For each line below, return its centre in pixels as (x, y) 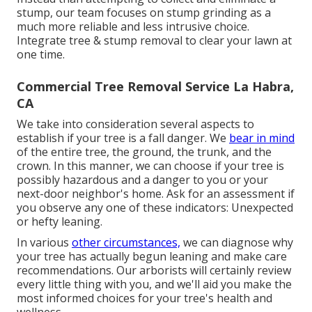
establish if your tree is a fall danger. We (123, 138)
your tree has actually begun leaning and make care (152, 257)
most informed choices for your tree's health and (145, 298)
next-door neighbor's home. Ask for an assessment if (156, 194)
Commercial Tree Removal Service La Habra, (155, 87)
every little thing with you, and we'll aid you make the (154, 284)
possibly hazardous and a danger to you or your (142, 180)
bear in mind (262, 138)
